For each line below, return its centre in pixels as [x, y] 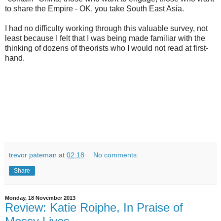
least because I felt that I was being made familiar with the [105, 38]
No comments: [116, 155]
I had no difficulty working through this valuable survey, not [106, 29]
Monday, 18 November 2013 [40, 198]
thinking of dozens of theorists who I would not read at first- [107, 48]
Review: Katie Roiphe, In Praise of [94, 208]
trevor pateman [33, 155]
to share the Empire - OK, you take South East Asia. [94, 9]
